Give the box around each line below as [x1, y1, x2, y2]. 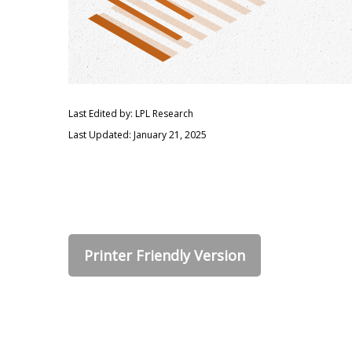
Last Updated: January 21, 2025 [68, 128, 207, 142]
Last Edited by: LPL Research [68, 107, 193, 121]
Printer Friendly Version [84, 246, 245, 266]
